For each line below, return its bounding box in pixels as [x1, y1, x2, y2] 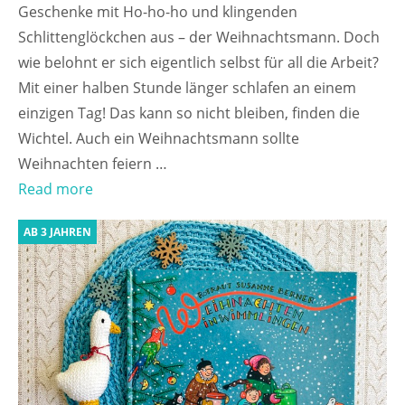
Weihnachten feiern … [18, 154, 167, 174]
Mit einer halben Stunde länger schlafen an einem [18, 78, 356, 99]
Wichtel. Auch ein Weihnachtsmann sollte [18, 128, 299, 149]
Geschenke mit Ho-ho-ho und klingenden [18, 2, 297, 23]
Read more [18, 179, 93, 200]
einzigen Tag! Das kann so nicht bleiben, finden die [18, 103, 360, 124]
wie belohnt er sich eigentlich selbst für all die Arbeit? [18, 52, 379, 73]
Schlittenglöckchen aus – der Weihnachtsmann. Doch [18, 27, 380, 48]
